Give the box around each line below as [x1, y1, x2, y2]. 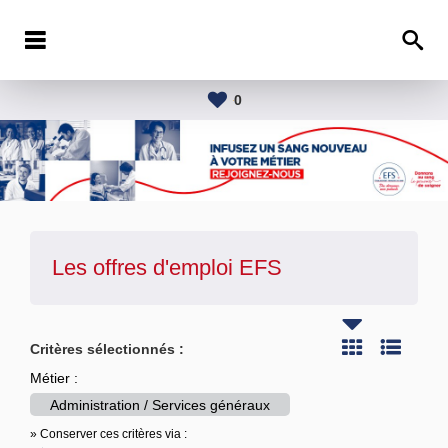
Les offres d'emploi [52, 254, 239, 280]
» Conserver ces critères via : [30, 426, 187, 441]
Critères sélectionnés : [30, 340, 184, 357]
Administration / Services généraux [50, 396, 270, 413]
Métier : [30, 369, 78, 386]
